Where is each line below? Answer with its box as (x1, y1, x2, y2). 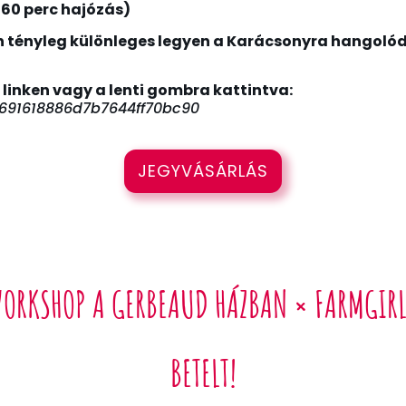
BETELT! (169, 349, 237, 396)
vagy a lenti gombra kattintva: (50, 80, 293, 101)
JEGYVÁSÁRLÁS (138, 159, 268, 182)
